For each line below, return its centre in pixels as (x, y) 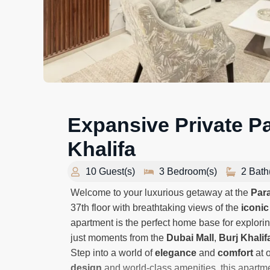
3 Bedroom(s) (188, 171)
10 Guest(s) (110, 171)
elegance (176, 253)
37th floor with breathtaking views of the (156, 208)
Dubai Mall (190, 238)
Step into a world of (113, 253)
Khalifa (102, 149)
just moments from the (118, 238)
